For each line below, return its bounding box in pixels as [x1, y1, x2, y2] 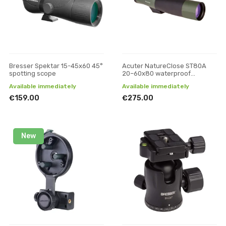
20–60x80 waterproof [122, 70, 191, 77]
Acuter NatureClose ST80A [122, 62, 206, 70]
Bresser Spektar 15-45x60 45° [9, 62, 103, 70]
